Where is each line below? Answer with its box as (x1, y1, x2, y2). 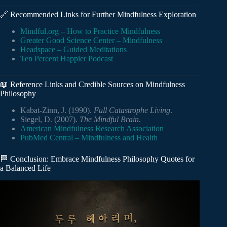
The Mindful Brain (80, 115, 139, 124)
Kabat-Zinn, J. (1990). (20, 105, 94, 115)
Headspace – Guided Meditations (20, 45, 127, 54)
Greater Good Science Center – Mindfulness (20, 35, 162, 45)
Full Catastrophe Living (94, 105, 170, 115)
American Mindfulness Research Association (20, 124, 164, 133)
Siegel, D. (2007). (20, 115, 80, 124)
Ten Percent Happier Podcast (20, 54, 113, 63)
